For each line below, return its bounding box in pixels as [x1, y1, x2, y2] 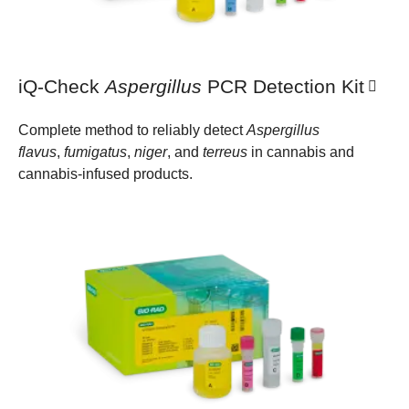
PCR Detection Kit [202, 75, 364, 97]
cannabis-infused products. [18, 166, 193, 183]
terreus [203, 144, 247, 161]
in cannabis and [247, 144, 354, 161]
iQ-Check [18, 75, 105, 97]
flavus [18, 144, 57, 161]
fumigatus [64, 144, 127, 161]
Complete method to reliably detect [18, 122, 246, 139]
